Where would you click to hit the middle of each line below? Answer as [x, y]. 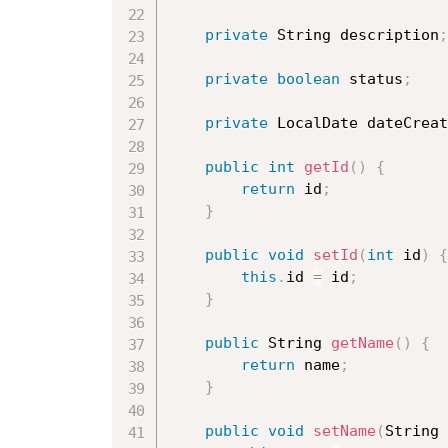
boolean [308, 78]
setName [344, 430]
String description [353, 34]
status [371, 78]
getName [362, 342]
